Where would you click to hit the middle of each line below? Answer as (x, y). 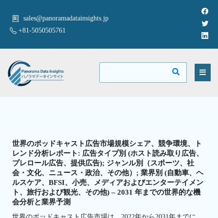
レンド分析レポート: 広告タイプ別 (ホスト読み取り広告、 (108, 153)
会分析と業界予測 (41, 202)
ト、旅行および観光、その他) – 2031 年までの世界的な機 (106, 192)
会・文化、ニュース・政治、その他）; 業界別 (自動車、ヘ (108, 173)
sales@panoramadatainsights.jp (66, 18)
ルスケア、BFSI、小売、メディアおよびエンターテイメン (108, 182)
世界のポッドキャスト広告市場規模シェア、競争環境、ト (107, 143)
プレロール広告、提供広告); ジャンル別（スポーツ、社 (103, 163)
